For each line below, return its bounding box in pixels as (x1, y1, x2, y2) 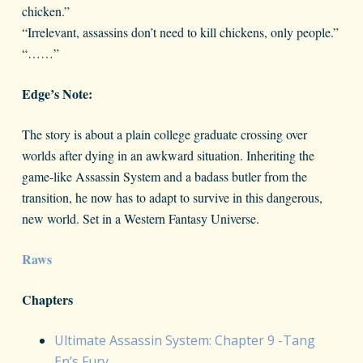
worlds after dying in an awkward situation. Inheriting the (21, 147, 314, 164)
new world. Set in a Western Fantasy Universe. (21, 210, 259, 228)
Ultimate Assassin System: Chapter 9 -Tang (53, 331, 315, 350)
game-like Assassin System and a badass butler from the (21, 168, 307, 186)
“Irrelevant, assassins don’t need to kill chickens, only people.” (21, 23, 339, 41)
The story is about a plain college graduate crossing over (21, 126, 307, 143)
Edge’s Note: (21, 84, 92, 104)
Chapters (21, 290, 73, 310)
